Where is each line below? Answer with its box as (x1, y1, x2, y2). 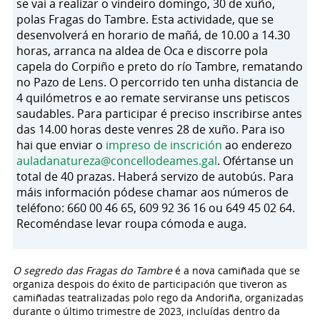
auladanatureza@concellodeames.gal (16, 153, 217, 169)
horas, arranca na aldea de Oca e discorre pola (16, 43, 268, 59)
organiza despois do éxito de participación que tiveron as (12, 277, 287, 291)
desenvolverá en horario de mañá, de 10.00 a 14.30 (16, 27, 290, 43)
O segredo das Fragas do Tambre (12, 264, 172, 277)
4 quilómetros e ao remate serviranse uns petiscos (16, 90, 290, 106)
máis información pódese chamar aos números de (16, 184, 289, 200)
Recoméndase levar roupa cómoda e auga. (16, 216, 246, 231)
